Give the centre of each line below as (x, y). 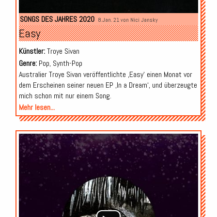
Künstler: (32, 51)
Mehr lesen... (37, 107)
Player (206, 149)
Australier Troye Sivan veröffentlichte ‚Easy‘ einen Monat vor (105, 74)
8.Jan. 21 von (114, 20)
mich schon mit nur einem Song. (65, 95)
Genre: (28, 63)
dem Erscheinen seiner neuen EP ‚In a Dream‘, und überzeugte (108, 85)
